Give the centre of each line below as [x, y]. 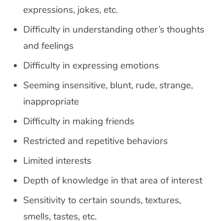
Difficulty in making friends [79, 121]
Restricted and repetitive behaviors [95, 141]
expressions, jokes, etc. [71, 10]
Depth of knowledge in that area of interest [113, 181]
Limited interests [57, 161]
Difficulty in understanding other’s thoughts [114, 30]
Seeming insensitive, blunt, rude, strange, [108, 85]
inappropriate [51, 102]
